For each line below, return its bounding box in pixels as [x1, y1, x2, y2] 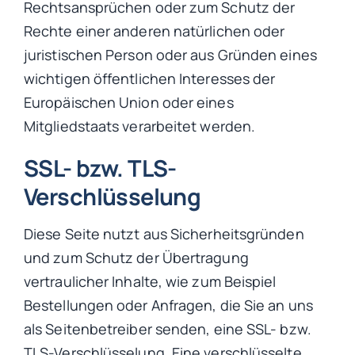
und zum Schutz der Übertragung [24, 247, 249, 267]
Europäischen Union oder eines [24, 92, 234, 112]
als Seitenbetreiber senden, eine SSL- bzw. [24, 319, 311, 338]
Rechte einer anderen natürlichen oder [24, 21, 285, 40]
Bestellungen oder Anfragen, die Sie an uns [24, 295, 313, 315]
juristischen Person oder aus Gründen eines [24, 44, 317, 64]
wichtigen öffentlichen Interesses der [24, 68, 276, 88]
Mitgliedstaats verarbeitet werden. [24, 116, 256, 136]
